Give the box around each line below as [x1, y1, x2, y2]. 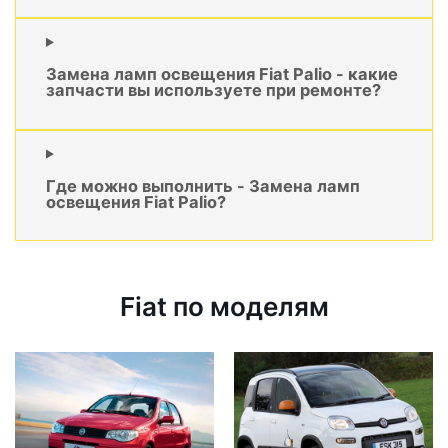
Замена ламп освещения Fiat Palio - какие [46, 64, 398, 85]
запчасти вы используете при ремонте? [46, 80, 381, 101]
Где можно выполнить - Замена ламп [46, 176, 360, 197]
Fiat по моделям [119, 291, 329, 323]
